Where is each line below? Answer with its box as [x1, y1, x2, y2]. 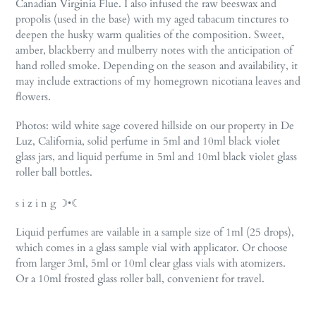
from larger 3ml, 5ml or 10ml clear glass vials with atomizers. [16, 256, 286, 271]
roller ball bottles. [16, 165, 92, 180]
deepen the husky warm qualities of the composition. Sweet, [16, 27, 284, 42]
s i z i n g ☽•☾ [16, 196, 80, 211]
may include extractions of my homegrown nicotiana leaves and [16, 73, 300, 88]
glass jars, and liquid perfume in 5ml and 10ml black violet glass [16, 150, 297, 164]
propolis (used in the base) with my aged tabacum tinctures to [16, 11, 288, 26]
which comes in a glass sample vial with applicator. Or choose [16, 241, 288, 255]
